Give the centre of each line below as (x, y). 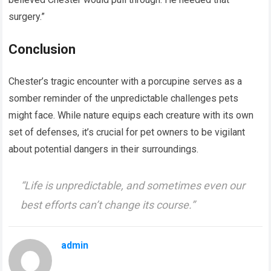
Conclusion (42, 50)
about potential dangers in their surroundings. (104, 149)
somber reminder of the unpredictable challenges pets (124, 99)
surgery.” (27, 17)
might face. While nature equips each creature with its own (131, 116)
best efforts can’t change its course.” (108, 204)
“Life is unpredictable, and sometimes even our (133, 185)
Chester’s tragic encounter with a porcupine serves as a (126, 82)
